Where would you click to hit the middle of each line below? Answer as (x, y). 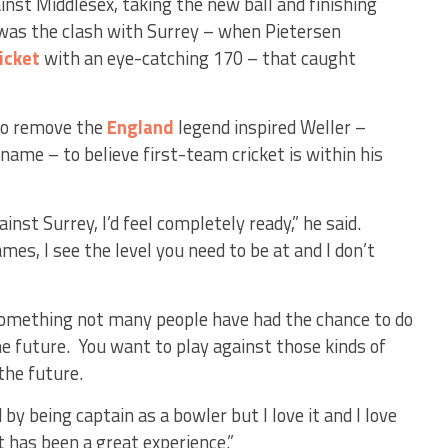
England (140, 127)
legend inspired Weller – (270, 127)
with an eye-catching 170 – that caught (198, 58)
